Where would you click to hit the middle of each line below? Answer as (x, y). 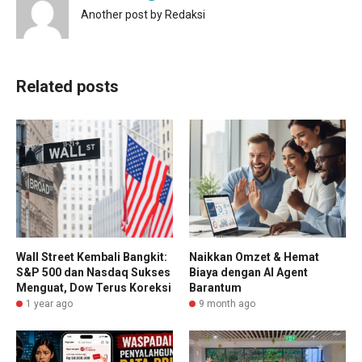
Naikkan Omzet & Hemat (254, 257)
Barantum (215, 287)
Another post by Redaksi (143, 15)
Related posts (67, 87)
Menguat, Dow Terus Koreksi (94, 287)
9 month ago (227, 303)
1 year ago (49, 303)
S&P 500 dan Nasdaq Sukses (93, 272)
